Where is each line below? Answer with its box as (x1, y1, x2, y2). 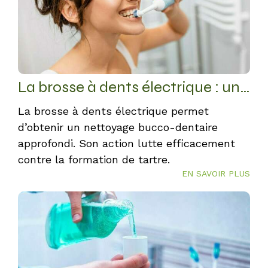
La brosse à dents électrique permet (18, 105, 209, 117)
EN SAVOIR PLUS (182, 169, 250, 178)
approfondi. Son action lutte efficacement (18, 137, 235, 150)
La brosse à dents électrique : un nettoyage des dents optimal (240, 78, 250, 96)
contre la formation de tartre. (18, 153, 170, 166)
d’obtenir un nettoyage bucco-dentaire (18, 121, 218, 133)
